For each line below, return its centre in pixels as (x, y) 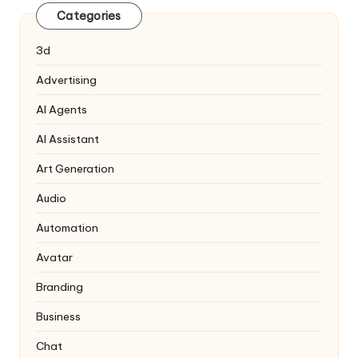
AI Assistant (68, 139)
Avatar (54, 258)
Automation (67, 228)
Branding (60, 287)
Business (58, 317)
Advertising (66, 80)
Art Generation (75, 169)
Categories (89, 16)
